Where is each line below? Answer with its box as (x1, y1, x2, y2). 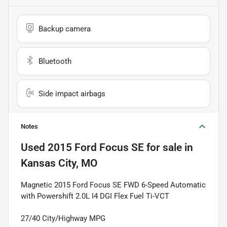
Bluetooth (39, 57, 71, 66)
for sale (144, 141, 182, 154)
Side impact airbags (39, 89, 105, 99)
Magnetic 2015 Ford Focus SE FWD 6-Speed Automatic (21, 180, 206, 190)
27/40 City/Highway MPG (21, 214, 105, 223)
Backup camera (39, 24, 91, 34)
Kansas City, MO (21, 157, 97, 170)
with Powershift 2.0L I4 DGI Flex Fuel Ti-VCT (21, 192, 169, 201)
